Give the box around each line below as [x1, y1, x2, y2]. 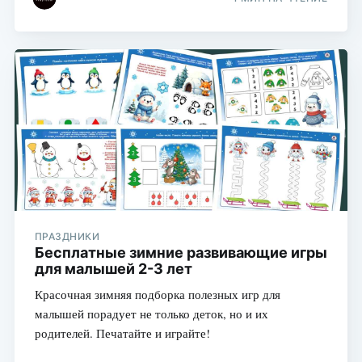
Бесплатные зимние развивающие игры [34, 243, 327, 261]
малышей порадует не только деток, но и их [34, 305, 268, 322]
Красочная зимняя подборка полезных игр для [34, 285, 280, 302]
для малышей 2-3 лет [34, 259, 192, 277]
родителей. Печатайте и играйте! [34, 324, 210, 341]
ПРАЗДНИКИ [34, 229, 100, 242]
